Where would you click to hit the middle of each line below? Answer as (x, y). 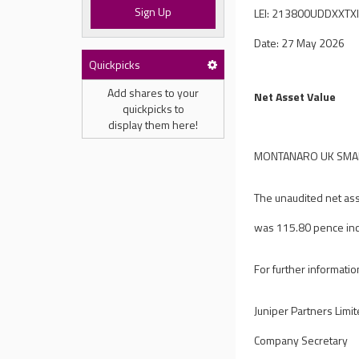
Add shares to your (153, 93)
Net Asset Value (295, 97)
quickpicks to (153, 109)
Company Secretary (301, 340)
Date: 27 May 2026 (300, 43)
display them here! (153, 125)
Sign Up (153, 12)
